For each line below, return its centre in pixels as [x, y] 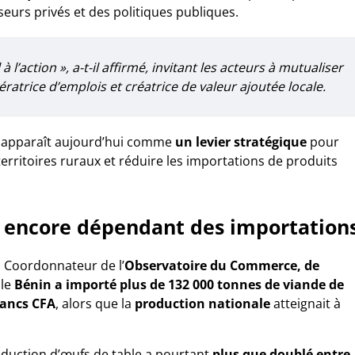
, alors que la [95, 303]
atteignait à [305, 303]
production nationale [202, 303]
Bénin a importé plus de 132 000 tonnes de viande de [179, 284]
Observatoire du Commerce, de [222, 265]
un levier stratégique [241, 142]
